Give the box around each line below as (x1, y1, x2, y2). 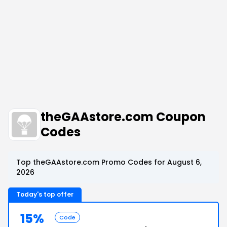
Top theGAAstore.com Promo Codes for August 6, (16, 157, 202, 167)
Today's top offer (16, 190, 73, 199)
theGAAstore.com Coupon (41, 108, 206, 125)
